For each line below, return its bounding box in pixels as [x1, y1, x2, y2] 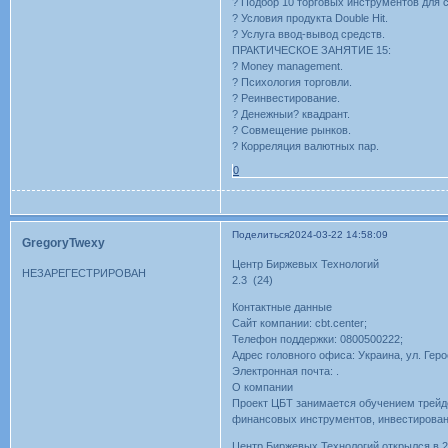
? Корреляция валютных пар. [232, 139, 380, 152]
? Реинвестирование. [232, 91, 341, 104]
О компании [232, 381, 294, 394]
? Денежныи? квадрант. [232, 107, 351, 120]
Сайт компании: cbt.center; [232, 317, 368, 330]
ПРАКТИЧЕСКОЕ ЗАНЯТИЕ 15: [232, 43, 392, 56]
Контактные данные [232, 301, 333, 314]
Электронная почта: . [232, 365, 340, 378]
